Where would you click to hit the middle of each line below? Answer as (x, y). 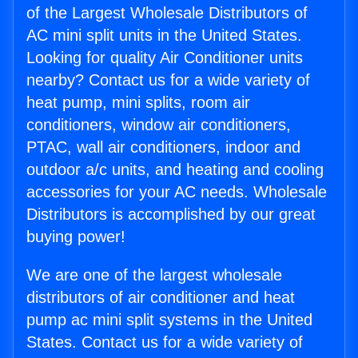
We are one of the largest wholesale (154, 275)
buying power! (76, 237)
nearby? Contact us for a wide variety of (168, 80)
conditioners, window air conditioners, (159, 125)
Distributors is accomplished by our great (171, 215)
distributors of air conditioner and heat (161, 298)
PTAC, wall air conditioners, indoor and (163, 147)
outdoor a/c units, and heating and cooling (175, 170)
